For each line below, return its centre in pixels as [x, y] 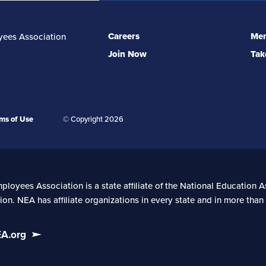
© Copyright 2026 [93, 119]
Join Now [127, 54]
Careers [123, 36]
